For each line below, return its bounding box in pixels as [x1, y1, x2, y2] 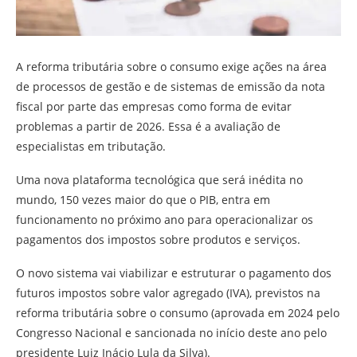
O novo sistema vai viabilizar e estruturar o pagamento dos [16, 265, 331, 281]
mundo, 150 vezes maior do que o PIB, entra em [16, 192, 270, 208]
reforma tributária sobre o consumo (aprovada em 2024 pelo [16, 305, 339, 321]
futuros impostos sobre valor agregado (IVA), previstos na [16, 285, 320, 301]
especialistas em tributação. [16, 139, 166, 155]
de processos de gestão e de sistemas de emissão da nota [16, 79, 325, 95]
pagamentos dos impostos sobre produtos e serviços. [16, 232, 300, 248]
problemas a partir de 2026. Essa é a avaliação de [16, 119, 280, 135]
